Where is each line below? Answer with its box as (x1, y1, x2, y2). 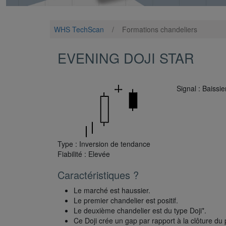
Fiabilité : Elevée (58, 149, 110, 159)
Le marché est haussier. (74, 185, 150, 196)
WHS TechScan (54, 24, 104, 35)
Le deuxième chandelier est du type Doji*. (74, 205, 206, 216)
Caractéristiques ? (58, 167, 139, 183)
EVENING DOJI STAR (58, 48, 194, 68)
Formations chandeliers (120, 24, 197, 35)
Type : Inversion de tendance (58, 139, 150, 149)
